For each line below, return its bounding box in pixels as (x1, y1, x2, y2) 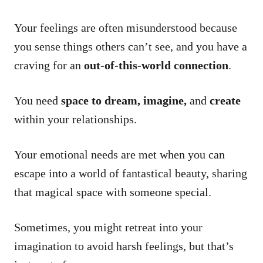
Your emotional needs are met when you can (14, 147, 225, 161)
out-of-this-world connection (84, 58, 228, 72)
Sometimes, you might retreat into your (14, 220, 203, 234)
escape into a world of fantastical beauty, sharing (14, 166, 247, 180)
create (210, 93, 241, 107)
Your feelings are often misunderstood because (14, 21, 237, 34)
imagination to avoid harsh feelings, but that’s (14, 239, 234, 252)
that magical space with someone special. (14, 185, 211, 198)
